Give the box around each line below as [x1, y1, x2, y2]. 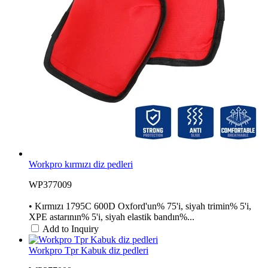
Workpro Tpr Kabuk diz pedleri [29, 245, 148, 255]
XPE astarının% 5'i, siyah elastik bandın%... [29, 211, 194, 222]
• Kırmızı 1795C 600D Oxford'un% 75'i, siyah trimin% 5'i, [29, 200, 251, 211]
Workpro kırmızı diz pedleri [29, 159, 133, 169]
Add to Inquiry [42, 223, 99, 234]
